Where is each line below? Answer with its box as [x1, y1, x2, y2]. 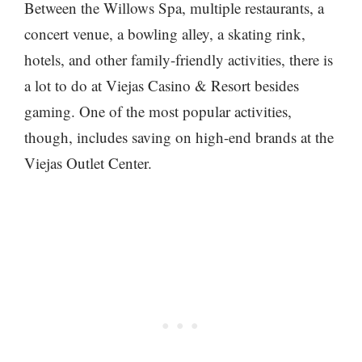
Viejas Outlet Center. [24, 153, 152, 174]
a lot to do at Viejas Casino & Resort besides [24, 75, 299, 96]
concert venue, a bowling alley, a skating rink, [24, 23, 305, 44]
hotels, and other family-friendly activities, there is [24, 49, 333, 70]
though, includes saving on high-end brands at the [24, 127, 334, 148]
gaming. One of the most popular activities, [24, 101, 292, 122]
